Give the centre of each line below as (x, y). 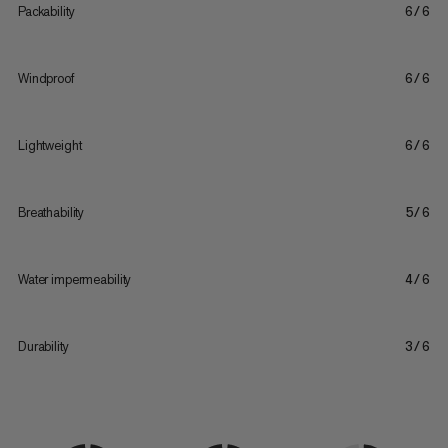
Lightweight (49, 145)
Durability (43, 346)
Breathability (51, 212)
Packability (46, 11)
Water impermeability (74, 279)
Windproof (45, 78)
